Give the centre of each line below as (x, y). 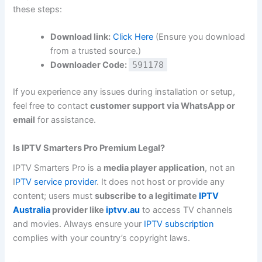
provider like (78, 210)
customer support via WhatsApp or (163, 106)
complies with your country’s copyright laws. (102, 238)
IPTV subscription (179, 224)
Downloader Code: (90, 65)
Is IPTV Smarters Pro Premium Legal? (89, 148)
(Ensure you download (199, 37)
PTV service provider (56, 182)
